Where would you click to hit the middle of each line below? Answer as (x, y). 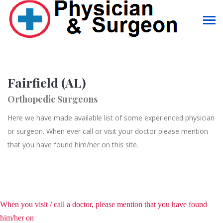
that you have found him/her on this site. (73, 145)
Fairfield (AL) (47, 82)
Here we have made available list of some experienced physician (111, 118)
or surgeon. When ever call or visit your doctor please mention (108, 131)
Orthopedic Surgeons (53, 99)
